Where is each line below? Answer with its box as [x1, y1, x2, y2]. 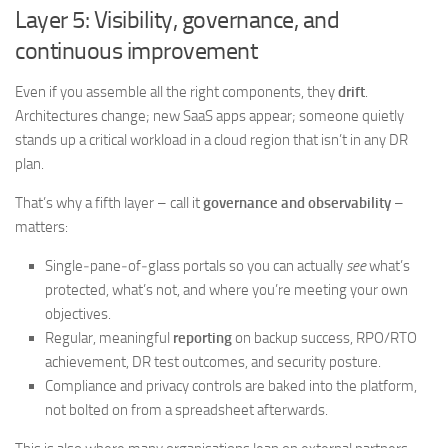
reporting [173, 329, 232, 347]
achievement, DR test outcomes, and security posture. [45, 353, 381, 371]
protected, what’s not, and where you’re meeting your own [45, 281, 408, 299]
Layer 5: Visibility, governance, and [15, 5, 339, 34]
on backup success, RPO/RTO [232, 329, 417, 347]
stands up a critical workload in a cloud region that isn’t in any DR [15, 131, 408, 149]
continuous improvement [15, 36, 257, 65]
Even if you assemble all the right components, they [15, 83, 338, 101]
